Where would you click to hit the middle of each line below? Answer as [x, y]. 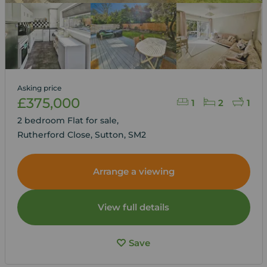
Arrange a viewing [133, 171]
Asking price [39, 88]
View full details [133, 207]
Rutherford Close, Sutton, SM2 [81, 134]
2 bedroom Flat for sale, [69, 120]
